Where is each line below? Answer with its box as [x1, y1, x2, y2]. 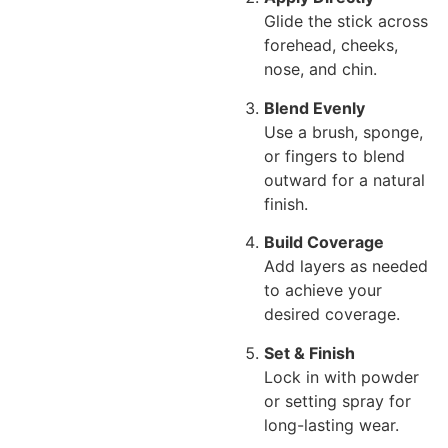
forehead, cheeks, [264, 35, 398, 56]
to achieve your [264, 280, 382, 301]
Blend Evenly [264, 97, 365, 118]
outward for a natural [264, 169, 425, 190]
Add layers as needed [264, 256, 428, 277]
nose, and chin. [264, 59, 377, 80]
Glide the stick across [264, 11, 428, 32]
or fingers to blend [264, 145, 405, 166]
